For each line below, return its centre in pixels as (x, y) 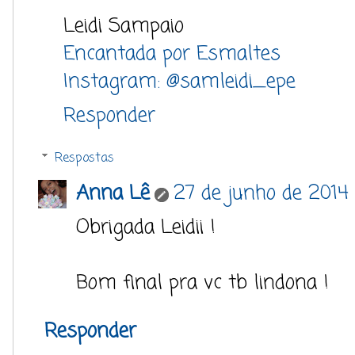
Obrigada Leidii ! (146, 227)
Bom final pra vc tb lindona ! (202, 282)
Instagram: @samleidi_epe (179, 82)
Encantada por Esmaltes (172, 54)
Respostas (84, 158)
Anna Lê (113, 193)
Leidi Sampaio (124, 27)
